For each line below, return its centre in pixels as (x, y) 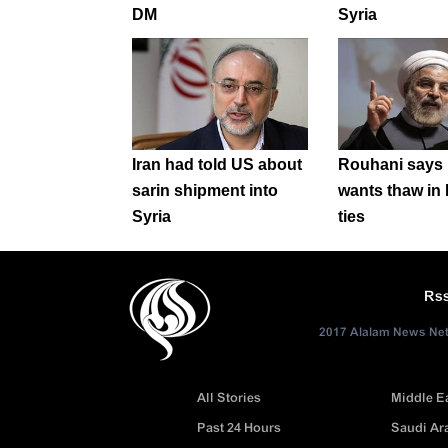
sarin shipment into (205, 191)
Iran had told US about (217, 165)
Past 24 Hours (239, 429)
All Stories (229, 399)
